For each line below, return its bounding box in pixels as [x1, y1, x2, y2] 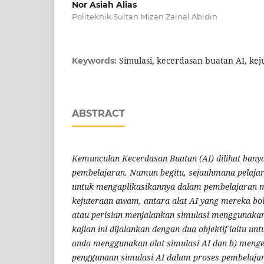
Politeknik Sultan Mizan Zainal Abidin [72, 12, 217, 22]
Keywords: [72, 55, 119, 67]
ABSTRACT [72, 108, 125, 120]
